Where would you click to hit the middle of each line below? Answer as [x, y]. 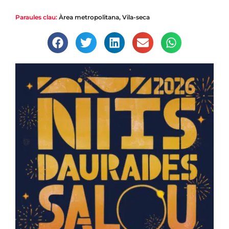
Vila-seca [136, 17]
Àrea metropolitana [89, 17]
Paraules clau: [36, 17]
